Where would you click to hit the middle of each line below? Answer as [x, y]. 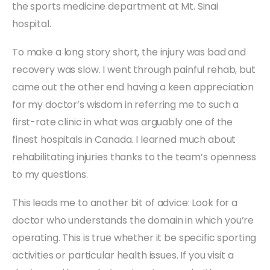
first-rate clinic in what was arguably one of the [123, 122]
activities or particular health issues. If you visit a [123, 255]
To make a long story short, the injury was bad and [129, 52]
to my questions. [50, 174]
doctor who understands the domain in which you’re [133, 220]
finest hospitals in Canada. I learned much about [124, 139]
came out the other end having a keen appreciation [133, 87]
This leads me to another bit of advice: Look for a [125, 202]
